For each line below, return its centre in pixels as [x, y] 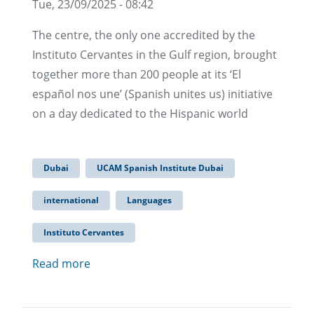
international [71, 200]
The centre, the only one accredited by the [144, 35]
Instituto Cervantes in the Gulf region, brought [155, 55]
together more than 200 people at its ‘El [137, 75]
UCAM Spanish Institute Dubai [160, 168]
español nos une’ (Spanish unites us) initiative [152, 94]
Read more [61, 264]
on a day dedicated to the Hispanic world [140, 114]
